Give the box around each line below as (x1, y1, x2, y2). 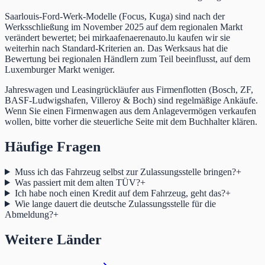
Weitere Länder (5, 231, 102, 247)
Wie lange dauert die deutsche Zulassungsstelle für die (14, 198, 216, 209)
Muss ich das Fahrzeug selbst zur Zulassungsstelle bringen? (14, 166, 236, 177)
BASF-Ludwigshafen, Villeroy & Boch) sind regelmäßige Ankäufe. (5, 95, 258, 106)
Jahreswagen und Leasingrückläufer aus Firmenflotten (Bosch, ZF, (5, 85, 253, 95)
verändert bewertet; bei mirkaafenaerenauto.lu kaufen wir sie (5, 33, 230, 43)
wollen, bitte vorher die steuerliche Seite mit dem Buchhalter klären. (5, 117, 257, 127)
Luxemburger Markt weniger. (5, 64, 115, 75)
